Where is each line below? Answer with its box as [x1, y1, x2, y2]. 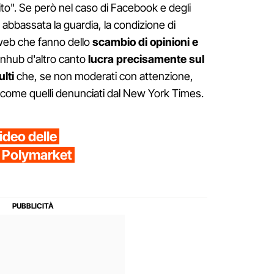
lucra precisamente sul [88, 53, 204, 66]
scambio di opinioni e [90, 35, 198, 49]
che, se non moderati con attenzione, [14, 70, 193, 83]
